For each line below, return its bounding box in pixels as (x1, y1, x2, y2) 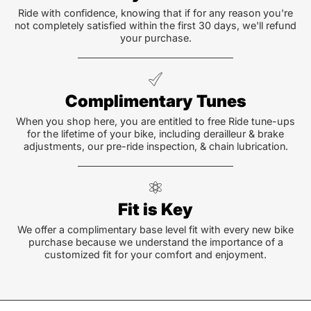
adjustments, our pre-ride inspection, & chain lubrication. (23, 140, 288, 152)
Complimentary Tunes (65, 91, 246, 111)
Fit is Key (118, 199, 193, 219)
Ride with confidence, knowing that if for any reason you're (18, 7, 293, 19)
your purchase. (119, 32, 192, 44)
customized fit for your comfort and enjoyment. (44, 249, 267, 260)
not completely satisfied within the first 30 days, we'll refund (15, 19, 296, 31)
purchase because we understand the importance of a (28, 236, 283, 248)
